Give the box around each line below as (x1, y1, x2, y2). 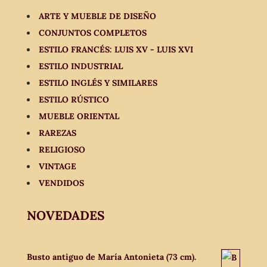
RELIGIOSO (38, 144, 85, 156)
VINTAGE (38, 161, 76, 172)
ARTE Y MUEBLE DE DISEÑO (38, 11, 156, 22)
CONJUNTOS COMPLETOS (38, 27, 147, 39)
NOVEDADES (26, 207, 105, 224)
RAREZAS (38, 128, 76, 139)
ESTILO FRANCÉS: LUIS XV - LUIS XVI (38, 44, 193, 55)
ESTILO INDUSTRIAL (38, 61, 123, 72)
